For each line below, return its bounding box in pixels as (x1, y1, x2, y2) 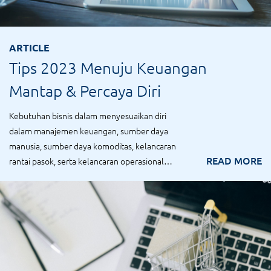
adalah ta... (9, 170, 48, 182)
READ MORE (206, 154, 262, 167)
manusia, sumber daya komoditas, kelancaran (9, 140, 176, 152)
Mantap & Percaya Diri (9, 81, 161, 100)
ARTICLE (9, 41, 50, 54)
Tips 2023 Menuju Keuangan (9, 58, 207, 77)
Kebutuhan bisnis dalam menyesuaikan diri (9, 109, 166, 122)
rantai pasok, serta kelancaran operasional (9, 155, 164, 167)
